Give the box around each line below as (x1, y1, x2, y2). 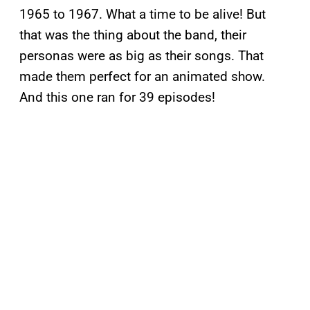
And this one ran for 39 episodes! (19, 89, 215, 106)
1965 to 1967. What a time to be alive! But (19, 6, 266, 23)
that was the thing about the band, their (19, 27, 246, 44)
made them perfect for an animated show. (19, 69, 265, 85)
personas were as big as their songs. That (19, 48, 264, 64)
